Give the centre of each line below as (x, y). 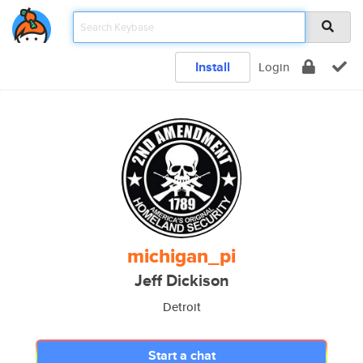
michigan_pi (181, 256)
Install (213, 67)
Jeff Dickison (181, 281)
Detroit (181, 307)
